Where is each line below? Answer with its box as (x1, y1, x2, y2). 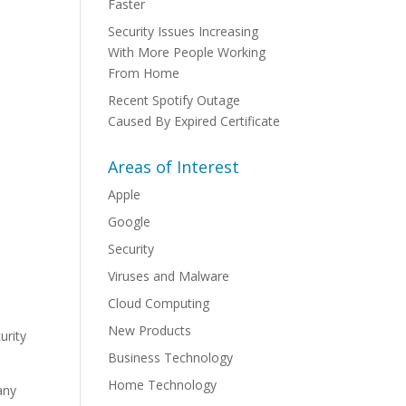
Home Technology (108, 376, 217, 393)
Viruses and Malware (108, 267, 230, 285)
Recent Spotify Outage (108, 92, 241, 109)
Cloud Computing (108, 295, 210, 312)
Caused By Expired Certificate (108, 112, 281, 130)
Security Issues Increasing (108, 23, 259, 40)
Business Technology (108, 349, 234, 366)
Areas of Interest (108, 156, 240, 178)
